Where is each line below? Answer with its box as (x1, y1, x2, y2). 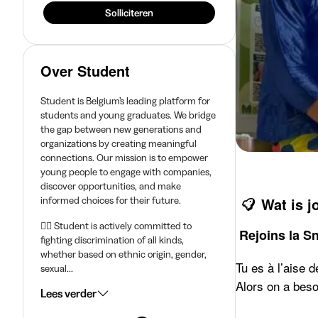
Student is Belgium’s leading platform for (40, 94, 210, 107)
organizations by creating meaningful (40, 137, 197, 150)
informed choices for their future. (40, 194, 181, 207)
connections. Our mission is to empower (40, 151, 208, 164)
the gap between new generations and (40, 123, 202, 136)
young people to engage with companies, (40, 165, 212, 178)
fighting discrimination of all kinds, (40, 234, 184, 246)
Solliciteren (105, 6, 153, 19)
